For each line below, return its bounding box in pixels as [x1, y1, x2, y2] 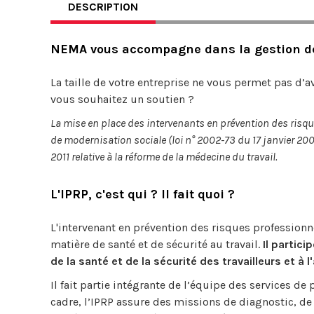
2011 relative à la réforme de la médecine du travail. [50, 150, 278, 163]
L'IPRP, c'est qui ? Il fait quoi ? [50, 186, 235, 202]
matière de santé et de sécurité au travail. [50, 238, 263, 251]
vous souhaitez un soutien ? [50, 93, 194, 106]
